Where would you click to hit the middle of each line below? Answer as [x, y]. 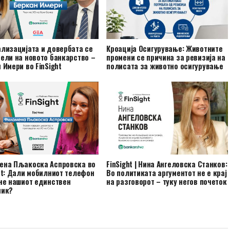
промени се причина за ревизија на [166, 57]
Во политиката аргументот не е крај [167, 172]
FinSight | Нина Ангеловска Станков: [167, 164]
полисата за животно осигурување [165, 66]
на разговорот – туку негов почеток [167, 181]
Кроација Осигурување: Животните [165, 48]
